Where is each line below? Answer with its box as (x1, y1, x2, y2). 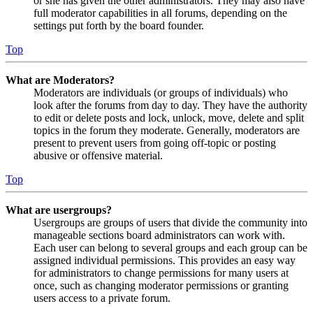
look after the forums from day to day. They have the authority (34, 99, 307, 112)
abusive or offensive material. (34, 150, 163, 162)
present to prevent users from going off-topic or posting (34, 137, 276, 150)
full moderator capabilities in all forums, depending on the (34, 7, 287, 20)
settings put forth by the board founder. (34, 20, 204, 32)
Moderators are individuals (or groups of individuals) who (34, 87, 288, 99)
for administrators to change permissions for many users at (34, 267, 289, 279)
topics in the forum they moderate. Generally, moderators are (34, 124, 300, 137)
